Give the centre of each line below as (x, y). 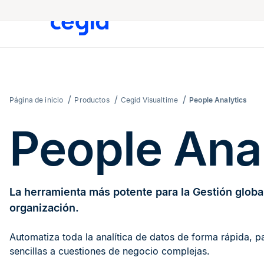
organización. (44, 208)
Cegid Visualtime (149, 100)
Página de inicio (37, 100)
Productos (92, 100)
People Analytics (218, 100)
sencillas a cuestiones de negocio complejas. (110, 251)
